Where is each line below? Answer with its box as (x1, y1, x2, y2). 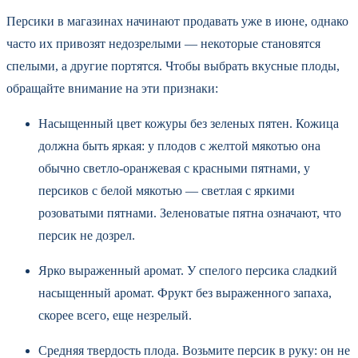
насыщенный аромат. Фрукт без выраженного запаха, (38, 285, 332, 300)
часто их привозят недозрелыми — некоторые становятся (6, 36, 320, 50)
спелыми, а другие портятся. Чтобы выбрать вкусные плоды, (6, 58, 340, 73)
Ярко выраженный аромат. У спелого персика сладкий (38, 263, 337, 277)
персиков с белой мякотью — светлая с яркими (38, 183, 295, 197)
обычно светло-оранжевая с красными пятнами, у (38, 161, 310, 175)
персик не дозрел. (38, 228, 135, 242)
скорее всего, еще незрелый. (38, 308, 192, 322)
